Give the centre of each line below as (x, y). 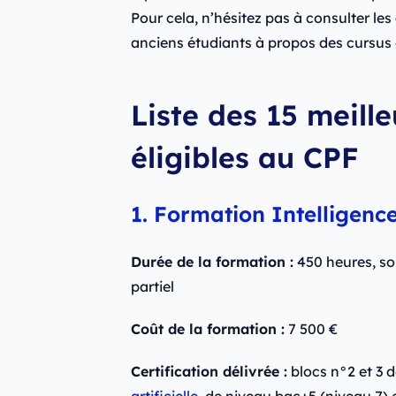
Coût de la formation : (207, 329)
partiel (152, 287)
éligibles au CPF (244, 158)
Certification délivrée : (209, 372)
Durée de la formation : (212, 262)
